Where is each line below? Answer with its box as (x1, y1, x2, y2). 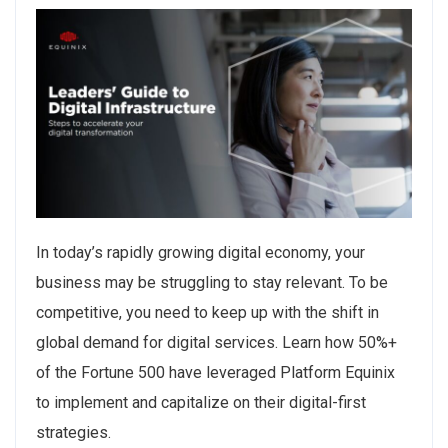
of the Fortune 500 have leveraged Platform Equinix (36, 362, 395, 382)
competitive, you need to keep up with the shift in (36, 302, 379, 322)
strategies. (36, 422, 111, 442)
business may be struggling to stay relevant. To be (36, 272, 388, 292)
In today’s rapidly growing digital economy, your (36, 242, 365, 262)
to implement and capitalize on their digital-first (36, 392, 366, 412)
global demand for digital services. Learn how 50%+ (36, 332, 397, 352)
